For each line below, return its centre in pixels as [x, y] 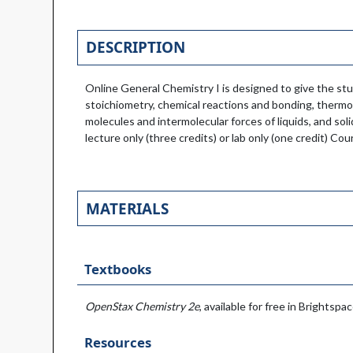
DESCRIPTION [135, 48]
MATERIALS [127, 208]
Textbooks [117, 269]
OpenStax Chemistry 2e [143, 307]
